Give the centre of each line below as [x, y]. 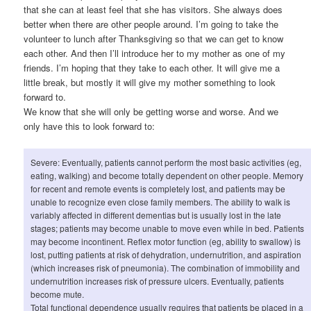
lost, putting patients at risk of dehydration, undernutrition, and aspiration [166, 254]
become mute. [58, 294]
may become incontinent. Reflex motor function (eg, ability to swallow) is [166, 241]
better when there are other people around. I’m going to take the [151, 24]
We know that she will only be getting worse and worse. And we [151, 112]
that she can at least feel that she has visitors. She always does [153, 10]
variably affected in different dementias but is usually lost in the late [156, 215]
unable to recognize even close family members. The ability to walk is [161, 201]
